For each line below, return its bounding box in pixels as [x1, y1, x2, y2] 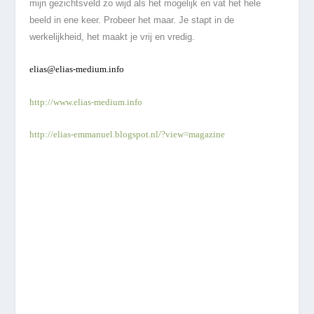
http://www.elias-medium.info [29, 96, 143, 107]
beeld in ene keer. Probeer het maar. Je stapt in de [29, 14, 235, 25]
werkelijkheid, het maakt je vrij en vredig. [29, 31, 196, 42]
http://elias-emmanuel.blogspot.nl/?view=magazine [29, 128, 226, 139]
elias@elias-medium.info [29, 64, 125, 75]
